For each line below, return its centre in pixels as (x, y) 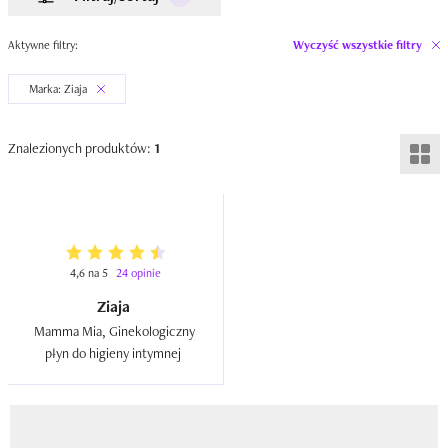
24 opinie (138, 273)
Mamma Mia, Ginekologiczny (114, 331)
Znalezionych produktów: (81, 148)
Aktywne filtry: (43, 45)
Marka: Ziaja (58, 89)
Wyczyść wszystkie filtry (357, 45)
